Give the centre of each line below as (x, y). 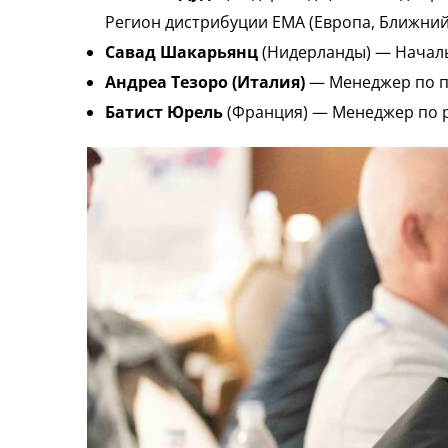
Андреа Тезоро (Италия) (205, 82)
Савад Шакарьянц (181, 52)
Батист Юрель (164, 112)
